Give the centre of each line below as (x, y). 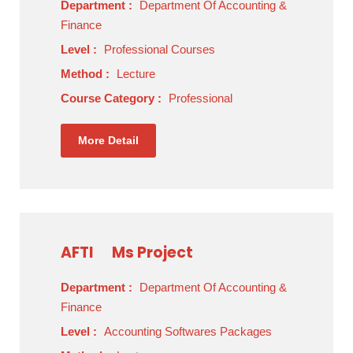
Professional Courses (160, 49)
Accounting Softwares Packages (188, 331)
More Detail (108, 140)
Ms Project (152, 253)
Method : (87, 74)
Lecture (136, 74)
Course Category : (113, 98)
